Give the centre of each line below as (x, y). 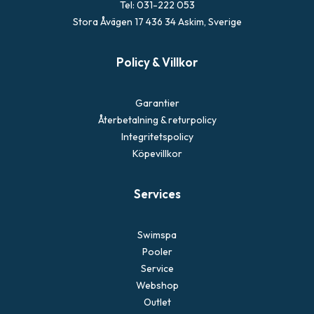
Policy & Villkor (157, 62)
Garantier (157, 103)
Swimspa (157, 235)
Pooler (157, 252)
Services (157, 194)
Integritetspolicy (157, 137)
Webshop (157, 285)
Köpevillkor (157, 153)
